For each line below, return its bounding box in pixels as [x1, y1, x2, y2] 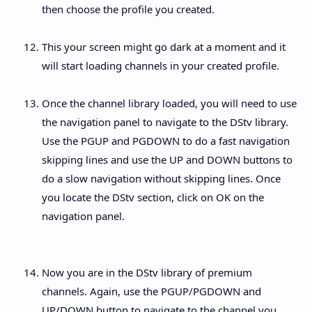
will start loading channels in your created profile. [42, 58, 279, 72]
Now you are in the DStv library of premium [42, 265, 252, 279]
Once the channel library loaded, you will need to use [42, 95, 297, 110]
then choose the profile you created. [42, 1, 214, 16]
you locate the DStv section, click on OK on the [42, 189, 264, 204]
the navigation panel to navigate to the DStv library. [42, 114, 288, 129]
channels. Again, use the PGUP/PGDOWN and [42, 283, 261, 298]
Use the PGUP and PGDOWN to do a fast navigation [42, 133, 290, 148]
